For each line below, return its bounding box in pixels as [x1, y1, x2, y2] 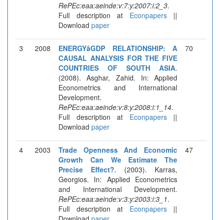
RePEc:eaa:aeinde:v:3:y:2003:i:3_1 [58, 193, 167, 204]
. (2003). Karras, [114, 164, 177, 174]
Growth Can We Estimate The [58, 154, 177, 165]
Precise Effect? [58, 164, 114, 174]
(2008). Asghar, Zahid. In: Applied [58, 72, 177, 82]
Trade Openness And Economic [58, 144, 177, 155]
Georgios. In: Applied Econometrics [58, 174, 177, 184]
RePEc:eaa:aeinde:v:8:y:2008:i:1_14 [58, 102, 171, 112]
